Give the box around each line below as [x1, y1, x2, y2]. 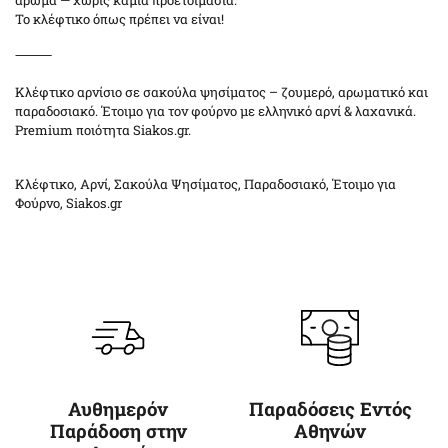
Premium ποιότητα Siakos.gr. [15, 121, 191, 139]
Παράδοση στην [49, 418, 187, 443]
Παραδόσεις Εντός [248, 396, 412, 421]
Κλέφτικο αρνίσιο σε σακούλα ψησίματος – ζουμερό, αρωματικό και [15, 83, 428, 101]
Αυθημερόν [68, 396, 168, 421]
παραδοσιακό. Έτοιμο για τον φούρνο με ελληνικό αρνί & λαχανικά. [15, 102, 416, 120]
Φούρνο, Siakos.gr [15, 194, 122, 212]
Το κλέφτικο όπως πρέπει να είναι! [15, 10, 224, 28]
